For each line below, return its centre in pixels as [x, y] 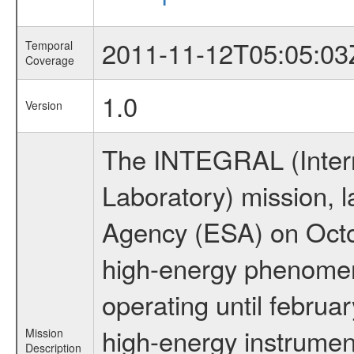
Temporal [49, 45]
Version [43, 105]
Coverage [49, 60]
